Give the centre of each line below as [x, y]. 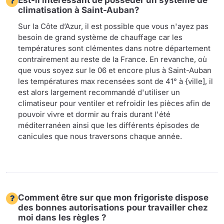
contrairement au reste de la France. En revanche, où [112, 59]
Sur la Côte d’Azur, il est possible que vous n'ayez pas [113, 26]
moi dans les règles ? [62, 218]
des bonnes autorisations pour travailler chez [113, 208]
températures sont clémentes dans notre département [114, 48]
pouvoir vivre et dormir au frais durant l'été [94, 114]
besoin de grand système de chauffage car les [100, 37]
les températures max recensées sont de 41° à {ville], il [115, 81]
